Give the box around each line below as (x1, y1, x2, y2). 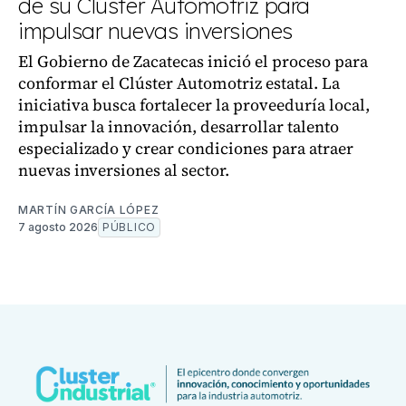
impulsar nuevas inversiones (18, 17, 293, 44)
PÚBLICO (102, 220, 156, 234)
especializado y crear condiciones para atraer (18, 137, 353, 159)
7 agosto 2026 (18, 220, 98, 234)
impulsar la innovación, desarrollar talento (18, 115, 339, 138)
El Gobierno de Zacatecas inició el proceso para (18, 50, 368, 72)
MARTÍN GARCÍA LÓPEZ (18, 203, 159, 217)
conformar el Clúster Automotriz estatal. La (18, 72, 340, 94)
